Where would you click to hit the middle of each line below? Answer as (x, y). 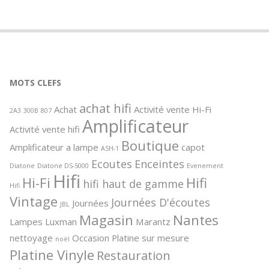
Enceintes (159, 164)
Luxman (61, 221)
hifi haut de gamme (133, 183)
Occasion (91, 237)
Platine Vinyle (52, 254)
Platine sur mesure (150, 237)
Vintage (34, 201)
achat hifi (105, 108)
